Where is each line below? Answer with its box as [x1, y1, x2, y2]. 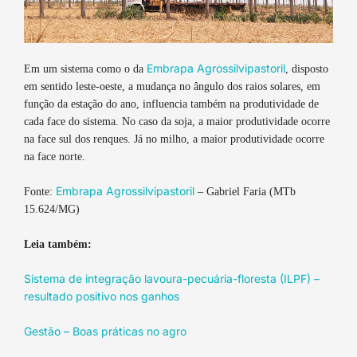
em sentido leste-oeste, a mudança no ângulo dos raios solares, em [24, 80, 320, 93]
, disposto [285, 63, 328, 76]
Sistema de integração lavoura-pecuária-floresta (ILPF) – [24, 272, 320, 286]
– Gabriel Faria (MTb [194, 186, 296, 198]
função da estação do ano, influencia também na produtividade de [24, 98, 319, 111]
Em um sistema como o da [24, 63, 147, 76]
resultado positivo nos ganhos [24, 289, 179, 304]
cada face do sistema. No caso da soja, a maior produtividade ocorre [24, 116, 330, 128]
